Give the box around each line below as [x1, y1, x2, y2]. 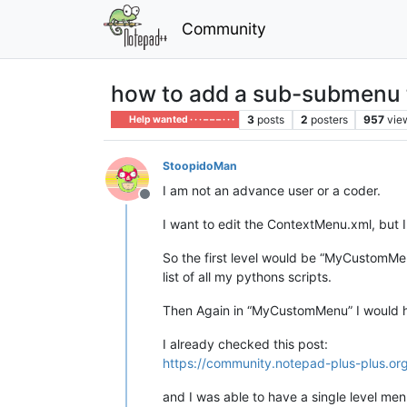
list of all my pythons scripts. [163, 268, 332, 284]
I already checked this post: [163, 335, 328, 352]
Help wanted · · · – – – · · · [127, 113, 235, 125]
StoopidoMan [163, 158, 237, 173]
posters [310, 112, 348, 126]
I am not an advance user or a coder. [163, 182, 381, 198]
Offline [144, 194, 189, 213]
